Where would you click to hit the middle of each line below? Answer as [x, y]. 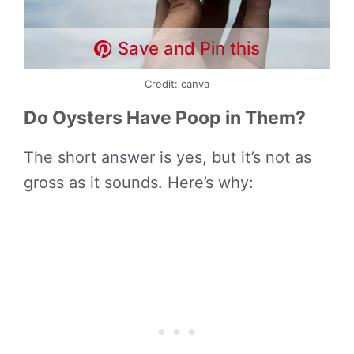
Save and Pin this [189, 48]
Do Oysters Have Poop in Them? [165, 118]
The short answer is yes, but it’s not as [168, 157]
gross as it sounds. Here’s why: [139, 183]
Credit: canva [177, 84]
